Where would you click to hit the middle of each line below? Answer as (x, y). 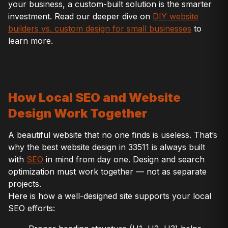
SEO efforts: (32, 208)
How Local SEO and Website (94, 98)
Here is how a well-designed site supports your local (110, 196)
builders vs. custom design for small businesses (100, 29)
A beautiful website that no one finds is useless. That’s (113, 135)
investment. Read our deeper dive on (80, 17)
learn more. (31, 41)
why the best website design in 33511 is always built (107, 147)
